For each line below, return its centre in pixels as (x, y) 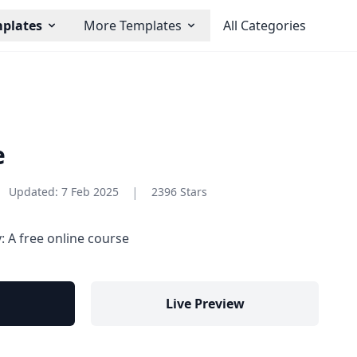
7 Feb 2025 (90, 192)
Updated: (33, 192)
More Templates (133, 25)
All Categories (265, 25)
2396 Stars (179, 192)
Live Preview (205, 304)
